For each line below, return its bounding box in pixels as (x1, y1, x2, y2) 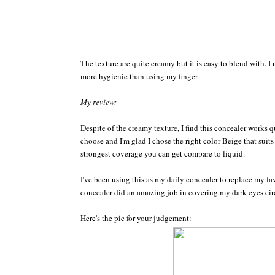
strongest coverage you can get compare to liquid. (80, 147, 247, 159)
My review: (80, 96, 117, 107)
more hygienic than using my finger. (80, 70, 201, 82)
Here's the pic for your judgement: (80, 212, 192, 223)
